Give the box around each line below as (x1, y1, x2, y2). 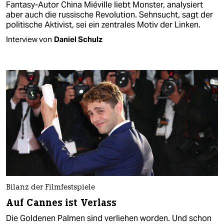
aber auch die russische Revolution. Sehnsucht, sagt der (6, 9, 213, 20)
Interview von (6, 34, 52, 44)
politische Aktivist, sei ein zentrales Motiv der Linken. (6, 19, 200, 30)
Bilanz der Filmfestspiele (6, 183, 95, 191)
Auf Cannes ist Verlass (6, 196, 117, 209)
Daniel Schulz (54, 34, 102, 44)
